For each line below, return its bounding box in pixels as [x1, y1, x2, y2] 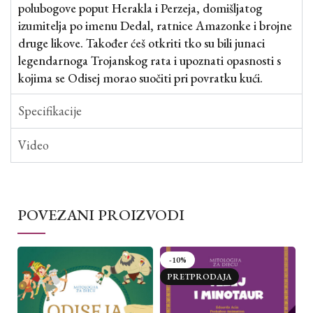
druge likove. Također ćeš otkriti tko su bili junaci [18, 35, 265, 51]
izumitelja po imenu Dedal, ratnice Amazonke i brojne [18, 17, 292, 34]
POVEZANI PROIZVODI [17, 205, 184, 225]
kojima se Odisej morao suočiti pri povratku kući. [18, 70, 263, 86]
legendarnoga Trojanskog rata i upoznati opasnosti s [18, 52, 281, 68]
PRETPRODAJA [167, 271, 232, 282]
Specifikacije [18, 103, 82, 119]
